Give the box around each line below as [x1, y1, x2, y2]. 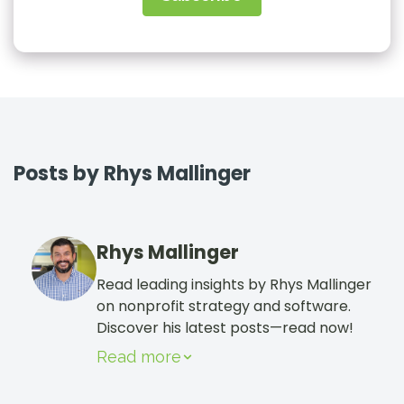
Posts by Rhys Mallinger [14, 160, 251, 188]
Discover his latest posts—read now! [96, 317, 353, 338]
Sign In [34, 27, 83, 46]
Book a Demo [62, 98, 163, 119]
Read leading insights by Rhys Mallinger [96, 273, 372, 295]
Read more [96, 346, 181, 366]
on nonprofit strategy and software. [96, 295, 351, 317]
